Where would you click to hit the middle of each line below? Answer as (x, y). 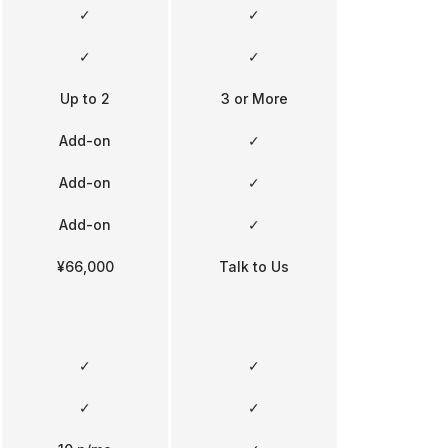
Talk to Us (254, 266)
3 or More (254, 98)
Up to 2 (85, 98)
